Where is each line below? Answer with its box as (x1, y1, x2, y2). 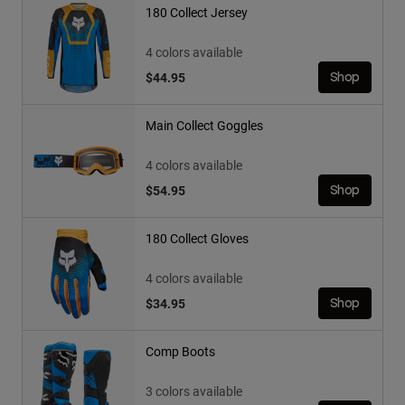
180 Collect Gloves (146, 230, 249, 248)
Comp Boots (146, 343, 215, 361)
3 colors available (146, 382, 242, 400)
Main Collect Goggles (146, 117, 263, 135)
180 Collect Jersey (146, 4, 248, 22)
